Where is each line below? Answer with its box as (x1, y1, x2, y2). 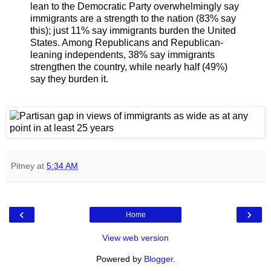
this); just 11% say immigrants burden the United (30, 25, 236, 36)
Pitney (11, 161, 34, 171)
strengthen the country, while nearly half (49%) (30, 61, 227, 72)
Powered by (96, 254, 144, 264)
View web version (102, 233, 169, 243)
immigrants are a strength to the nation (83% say (30, 13, 236, 24)
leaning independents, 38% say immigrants (30, 49, 215, 60)
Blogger (143, 254, 173, 264)
